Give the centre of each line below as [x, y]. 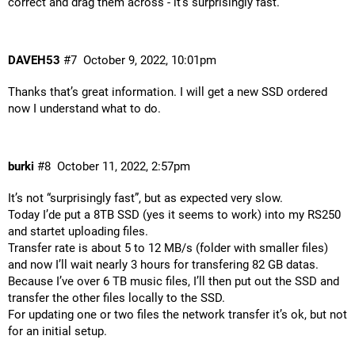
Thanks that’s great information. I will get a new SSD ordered [168, 92]
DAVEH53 [34, 61]
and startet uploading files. [78, 232]
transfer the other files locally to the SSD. [116, 298]
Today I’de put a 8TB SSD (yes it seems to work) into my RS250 [174, 215]
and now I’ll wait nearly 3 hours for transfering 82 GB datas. [163, 265]
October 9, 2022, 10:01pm [149, 61]
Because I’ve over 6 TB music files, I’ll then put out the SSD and [174, 282]
